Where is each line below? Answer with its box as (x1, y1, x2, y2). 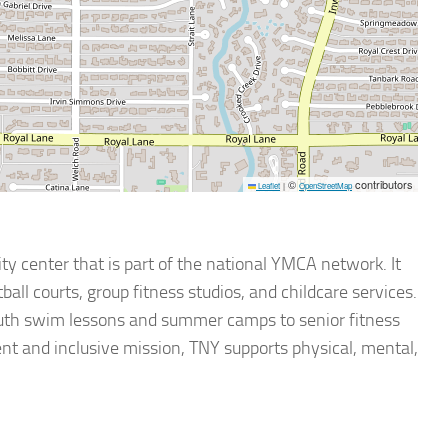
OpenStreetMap (299, 180, 352, 191)
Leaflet (256, 180, 280, 191)
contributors (352, 176, 413, 192)
